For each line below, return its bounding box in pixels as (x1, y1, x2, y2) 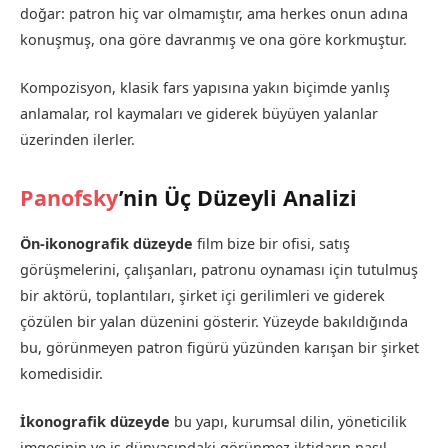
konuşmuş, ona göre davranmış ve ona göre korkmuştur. (20, 30, 407, 50)
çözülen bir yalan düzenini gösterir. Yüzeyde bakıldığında (20, 311, 408, 331)
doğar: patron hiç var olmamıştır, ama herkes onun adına (20, 4, 408, 24)
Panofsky (20, 183, 119, 213)
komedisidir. (20, 363, 103, 383)
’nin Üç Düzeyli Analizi (119, 183, 357, 213)
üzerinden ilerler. (20, 130, 135, 150)
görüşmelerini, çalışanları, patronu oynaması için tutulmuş (20, 259, 418, 279)
